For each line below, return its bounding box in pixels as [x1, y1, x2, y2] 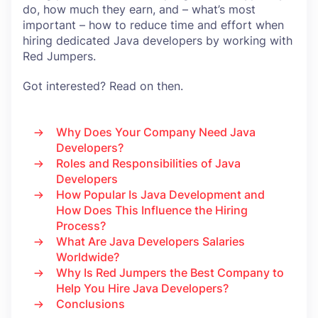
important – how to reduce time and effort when [23, 18, 284, 32]
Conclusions [56, 297, 125, 311]
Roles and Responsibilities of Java [56, 156, 241, 170]
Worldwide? [56, 250, 119, 264]
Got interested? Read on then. [23, 79, 183, 93]
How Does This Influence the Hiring [56, 203, 248, 217]
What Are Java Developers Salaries [56, 234, 245, 248]
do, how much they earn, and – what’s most [23, 2, 256, 16]
